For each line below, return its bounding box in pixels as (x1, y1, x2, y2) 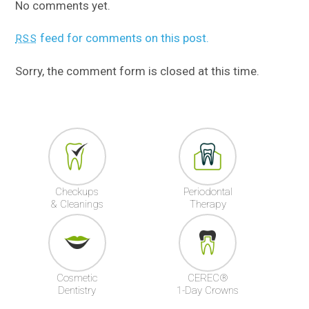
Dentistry (58, 284, 97, 297)
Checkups (55, 186, 99, 199)
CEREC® (187, 272, 228, 285)
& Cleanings (50, 198, 104, 211)
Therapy (189, 198, 226, 211)
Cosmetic (57, 272, 98, 285)
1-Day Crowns (177, 284, 239, 297)
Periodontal (183, 186, 232, 199)
